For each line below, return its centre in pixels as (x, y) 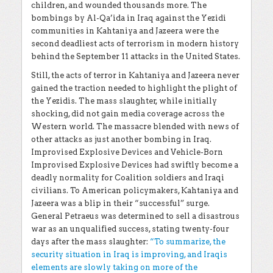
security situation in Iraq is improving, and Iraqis (129, 254)
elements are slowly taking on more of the (114, 267)
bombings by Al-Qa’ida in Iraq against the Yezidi (129, 18)
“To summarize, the (188, 241)
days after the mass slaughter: (90, 241)
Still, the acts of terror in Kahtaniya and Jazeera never (135, 75)
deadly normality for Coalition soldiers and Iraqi (128, 177)
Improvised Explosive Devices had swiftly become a (135, 165)
